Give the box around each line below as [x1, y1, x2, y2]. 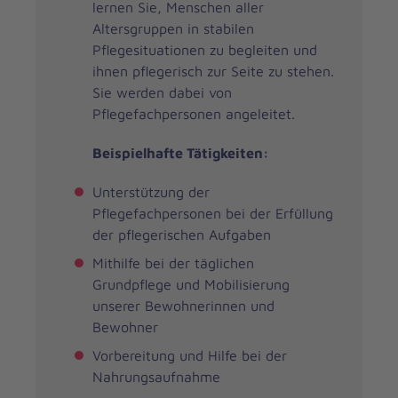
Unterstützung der [92, 184, 210, 201]
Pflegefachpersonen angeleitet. [92, 106, 295, 123]
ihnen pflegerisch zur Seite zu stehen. [92, 63, 334, 80]
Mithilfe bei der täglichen [92, 255, 254, 272]
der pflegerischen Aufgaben [92, 227, 271, 243]
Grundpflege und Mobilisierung [92, 276, 290, 293]
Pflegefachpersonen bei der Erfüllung [92, 205, 333, 222]
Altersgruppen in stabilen [92, 20, 254, 37]
